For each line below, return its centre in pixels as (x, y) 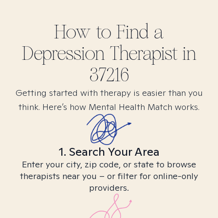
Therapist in (151, 54)
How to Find (104, 32)
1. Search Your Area (109, 152)
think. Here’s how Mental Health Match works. (109, 107)
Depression (63, 54)
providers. (109, 188)
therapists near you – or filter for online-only (109, 176)
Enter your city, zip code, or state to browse (109, 164)
